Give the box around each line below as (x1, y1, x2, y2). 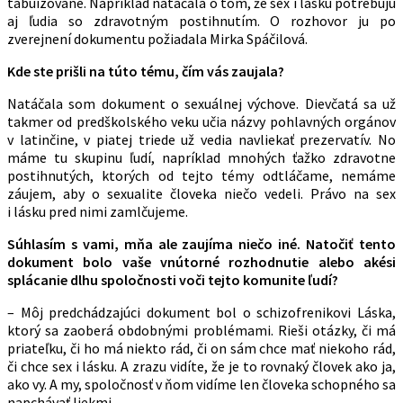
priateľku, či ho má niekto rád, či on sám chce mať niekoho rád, (7, 339, 396, 358)
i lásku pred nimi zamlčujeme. (7, 202, 188, 221)
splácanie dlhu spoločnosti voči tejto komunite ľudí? (7, 271, 338, 290)
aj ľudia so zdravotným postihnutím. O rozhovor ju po (7, 12, 396, 31)
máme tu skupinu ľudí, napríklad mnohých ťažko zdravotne (7, 148, 396, 167)
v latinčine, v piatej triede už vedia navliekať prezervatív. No (7, 130, 396, 149)
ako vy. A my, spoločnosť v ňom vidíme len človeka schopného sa (7, 375, 396, 394)
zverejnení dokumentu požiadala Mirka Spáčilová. (7, 30, 308, 49)
